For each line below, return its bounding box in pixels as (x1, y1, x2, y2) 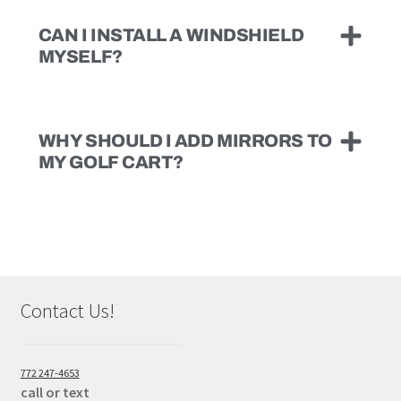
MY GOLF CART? (38, 151, 183, 172)
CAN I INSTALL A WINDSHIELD (38, 24, 304, 45)
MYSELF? (38, 46, 123, 66)
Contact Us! (20, 298, 115, 324)
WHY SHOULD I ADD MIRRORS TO (38, 130, 332, 150)
